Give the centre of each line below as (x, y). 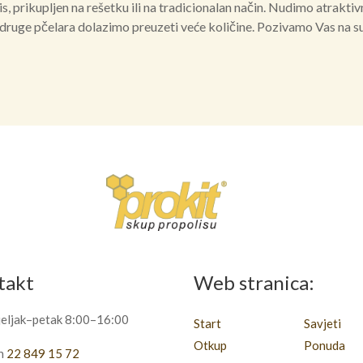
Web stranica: (254, 283)
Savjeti (322, 324)
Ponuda (324, 346)
